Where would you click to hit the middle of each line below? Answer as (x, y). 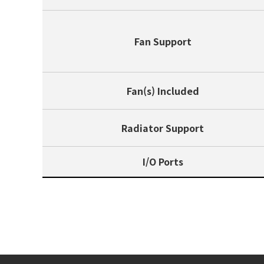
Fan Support (163, 41)
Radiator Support (163, 128)
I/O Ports (163, 161)
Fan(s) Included (163, 91)
